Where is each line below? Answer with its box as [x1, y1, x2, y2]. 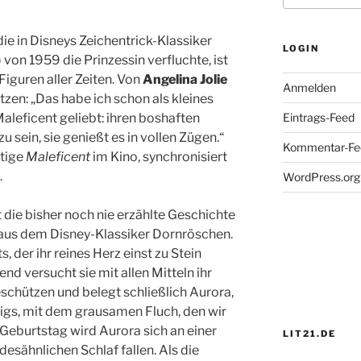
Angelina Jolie [143, 72, 227, 88]
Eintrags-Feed [282, 110, 355, 125]
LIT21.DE [282, 328, 336, 340]
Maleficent [26, 149, 90, 165]
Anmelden [282, 81, 336, 95]
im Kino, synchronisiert [90, 149, 227, 165]
